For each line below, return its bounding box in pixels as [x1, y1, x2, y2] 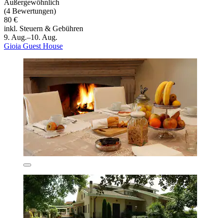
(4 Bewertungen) [4, 6, 56, 15]
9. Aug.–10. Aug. [4, 33, 57, 41]
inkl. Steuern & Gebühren [4, 24, 83, 33]
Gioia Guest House [4, 41, 63, 50]
